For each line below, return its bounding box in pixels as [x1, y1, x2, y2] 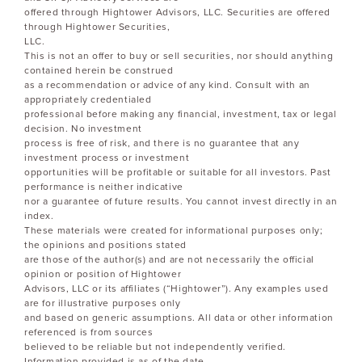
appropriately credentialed [24, 93, 152, 105]
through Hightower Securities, [24, 20, 170, 32]
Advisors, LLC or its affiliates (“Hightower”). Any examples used [24, 282, 329, 294]
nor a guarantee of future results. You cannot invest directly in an [24, 195, 338, 207]
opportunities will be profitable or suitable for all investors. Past [24, 166, 331, 178]
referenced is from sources [24, 326, 154, 338]
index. [24, 209, 54, 221]
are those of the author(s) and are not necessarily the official [24, 253, 314, 265]
